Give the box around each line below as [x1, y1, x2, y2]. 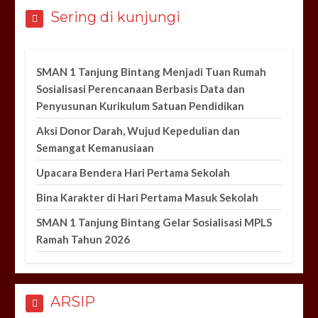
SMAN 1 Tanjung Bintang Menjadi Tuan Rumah [36, 65, 267, 79]
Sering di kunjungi [50, 9, 181, 26]
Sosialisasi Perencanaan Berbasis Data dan [36, 82, 246, 96]
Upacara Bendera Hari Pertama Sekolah [36, 166, 231, 180]
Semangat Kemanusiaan [36, 141, 155, 155]
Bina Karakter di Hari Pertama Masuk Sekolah [36, 191, 259, 204]
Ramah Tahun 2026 [36, 233, 131, 246]
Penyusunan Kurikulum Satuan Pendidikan [36, 99, 245, 113]
